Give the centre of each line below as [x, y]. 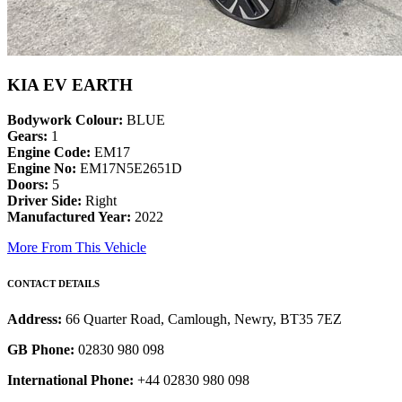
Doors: [28, 185]
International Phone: [70, 380]
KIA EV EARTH [70, 85]
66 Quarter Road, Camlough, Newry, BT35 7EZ [204, 319]
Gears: [27, 136]
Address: [36, 319]
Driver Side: [44, 201]
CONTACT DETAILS [53, 284]
